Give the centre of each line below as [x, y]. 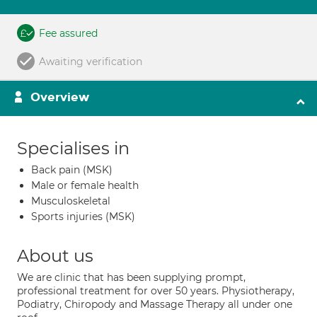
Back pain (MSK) [72, 170]
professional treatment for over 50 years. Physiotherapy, [156, 291]
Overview [60, 97]
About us [55, 256]
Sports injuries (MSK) [83, 217]
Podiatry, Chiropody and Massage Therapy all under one [155, 304]
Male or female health [85, 185]
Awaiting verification [91, 62]
